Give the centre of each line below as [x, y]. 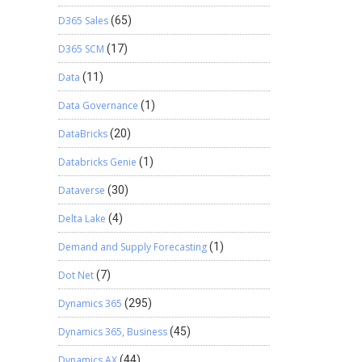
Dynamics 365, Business [112, 332]
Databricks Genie [97, 162]
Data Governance [98, 105]
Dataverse [81, 190]
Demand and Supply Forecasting [132, 247]
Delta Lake [82, 219]
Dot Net [76, 275]
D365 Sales [83, 21]
